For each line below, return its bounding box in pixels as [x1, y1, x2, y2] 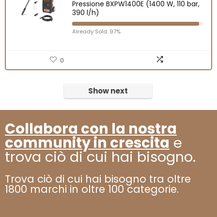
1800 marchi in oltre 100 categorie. [5, 182, 179, 196]
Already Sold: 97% [72, 27, 121, 35]
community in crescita [5, 133, 170, 153]
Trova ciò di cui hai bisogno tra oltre [5, 171, 191, 186]
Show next [88, 85, 128, 96]
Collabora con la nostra [5, 119, 177, 139]
